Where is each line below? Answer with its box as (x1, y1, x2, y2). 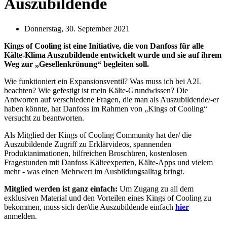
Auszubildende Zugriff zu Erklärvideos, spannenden (4, 139, 171, 148)
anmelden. (4, 211, 37, 220)
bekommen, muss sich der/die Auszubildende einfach (4, 202, 175, 211)
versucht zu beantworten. (4, 113, 84, 122)
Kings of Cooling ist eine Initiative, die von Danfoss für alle (4, 41, 204, 50)
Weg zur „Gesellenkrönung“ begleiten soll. (4, 59, 149, 68)
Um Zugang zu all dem (118, 184, 194, 193)
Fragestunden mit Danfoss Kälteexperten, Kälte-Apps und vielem (4, 158, 213, 167)
